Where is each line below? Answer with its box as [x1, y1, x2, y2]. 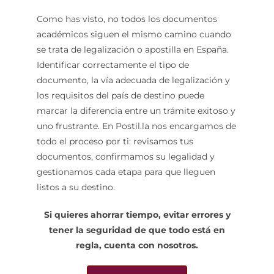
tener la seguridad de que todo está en [49, 224, 225, 236]
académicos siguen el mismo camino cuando [36, 29, 231, 40]
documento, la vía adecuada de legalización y [36, 75, 230, 86]
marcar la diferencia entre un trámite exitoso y [36, 105, 235, 117]
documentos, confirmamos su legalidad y [36, 151, 215, 163]
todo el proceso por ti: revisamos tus [36, 136, 193, 147]
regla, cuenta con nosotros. [76, 240, 198, 251]
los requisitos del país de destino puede [36, 90, 204, 102]
